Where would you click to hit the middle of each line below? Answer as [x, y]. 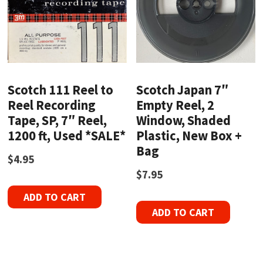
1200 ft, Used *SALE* [67, 136]
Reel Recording [52, 105]
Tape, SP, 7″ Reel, [58, 121]
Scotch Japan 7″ [183, 90]
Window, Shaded [184, 121]
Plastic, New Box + [189, 136]
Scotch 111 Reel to [61, 90]
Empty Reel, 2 [176, 105]
